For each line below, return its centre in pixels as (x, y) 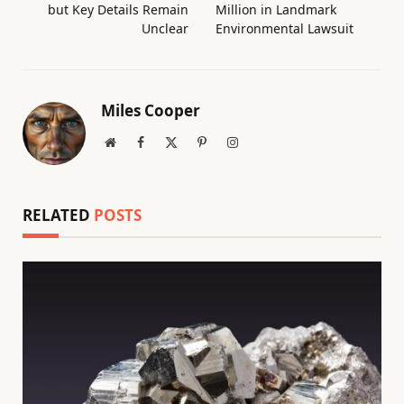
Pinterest (228, 141)
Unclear (165, 28)
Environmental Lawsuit (285, 28)
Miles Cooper (151, 110)
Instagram (262, 141)
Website (135, 141)
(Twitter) (200, 159)
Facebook (168, 141)
